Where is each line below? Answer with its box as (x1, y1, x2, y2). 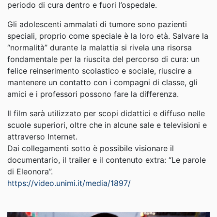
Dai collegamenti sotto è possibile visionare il (7, 143, 174, 153)
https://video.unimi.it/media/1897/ (7, 178, 131, 188)
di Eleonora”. (7, 167, 53, 176)
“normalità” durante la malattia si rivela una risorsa (7, 43, 192, 52)
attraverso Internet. (7, 132, 77, 141)
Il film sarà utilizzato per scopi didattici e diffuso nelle (7, 108, 205, 118)
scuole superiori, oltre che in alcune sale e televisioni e (7, 120, 207, 130)
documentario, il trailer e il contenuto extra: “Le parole (7, 155, 206, 165)
